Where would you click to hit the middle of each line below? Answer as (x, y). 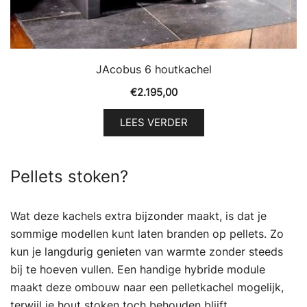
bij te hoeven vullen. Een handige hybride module (138, 269)
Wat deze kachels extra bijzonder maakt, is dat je (138, 216)
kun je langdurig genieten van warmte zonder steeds (147, 251)
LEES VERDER (153, 122)
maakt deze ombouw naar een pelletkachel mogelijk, (147, 287)
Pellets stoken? (69, 176)
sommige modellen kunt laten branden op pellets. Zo (147, 233)
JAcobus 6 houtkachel (153, 69)
